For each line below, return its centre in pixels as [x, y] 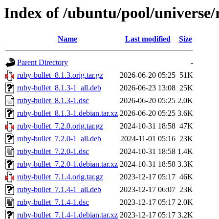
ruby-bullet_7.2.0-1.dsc [53, 152]
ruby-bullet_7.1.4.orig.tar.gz [60, 177]
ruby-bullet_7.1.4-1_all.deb [59, 190]
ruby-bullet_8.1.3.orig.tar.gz [60, 75]
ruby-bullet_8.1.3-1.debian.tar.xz [67, 113]
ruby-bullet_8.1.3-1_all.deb [59, 88]
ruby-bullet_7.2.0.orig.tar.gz [60, 126]
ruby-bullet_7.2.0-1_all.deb [59, 139]
